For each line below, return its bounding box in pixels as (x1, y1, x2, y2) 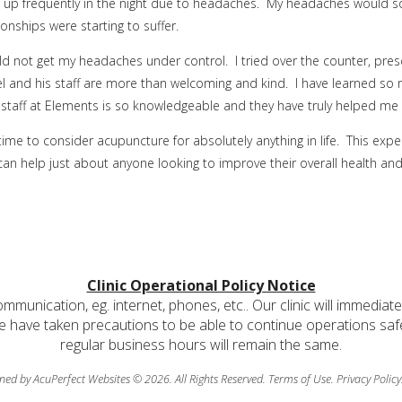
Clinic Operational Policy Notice (86, 275, 316, 295)
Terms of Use (268, 371, 331, 387)
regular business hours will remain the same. (60, 334, 342, 354)
